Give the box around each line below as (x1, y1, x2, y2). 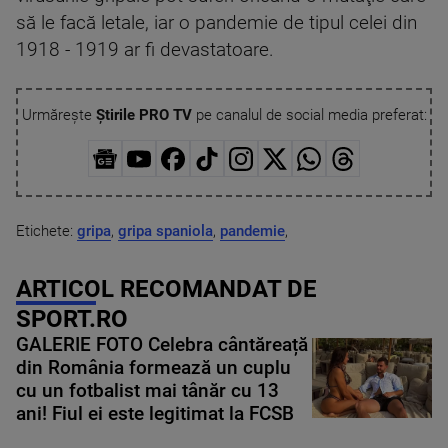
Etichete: (16, 221, 77, 240)
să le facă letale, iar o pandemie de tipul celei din (16, 12, 417, 34)
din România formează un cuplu (16, 356, 291, 379)
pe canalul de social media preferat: (191, 106, 427, 124)
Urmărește (21, 106, 96, 124)
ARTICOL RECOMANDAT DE (16, 274, 317, 303)
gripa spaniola (118, 221, 213, 240)
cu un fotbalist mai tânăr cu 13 (16, 379, 279, 402)
